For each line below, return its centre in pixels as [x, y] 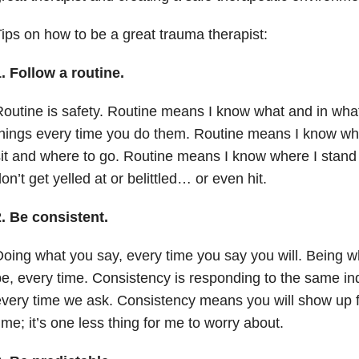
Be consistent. [58, 217]
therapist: [236, 34]
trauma [182, 34]
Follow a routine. [67, 73]
